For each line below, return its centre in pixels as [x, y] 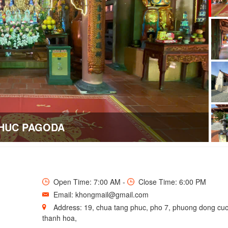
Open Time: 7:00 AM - [89, 181]
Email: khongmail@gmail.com [100, 194]
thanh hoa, [59, 218]
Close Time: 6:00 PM [171, 181]
